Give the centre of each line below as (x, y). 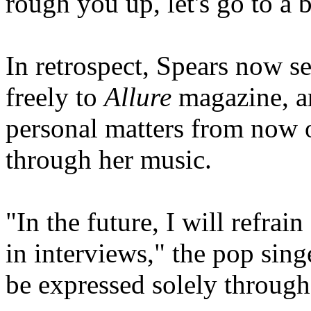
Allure (138, 97)
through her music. (109, 159)
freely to (55, 97)
